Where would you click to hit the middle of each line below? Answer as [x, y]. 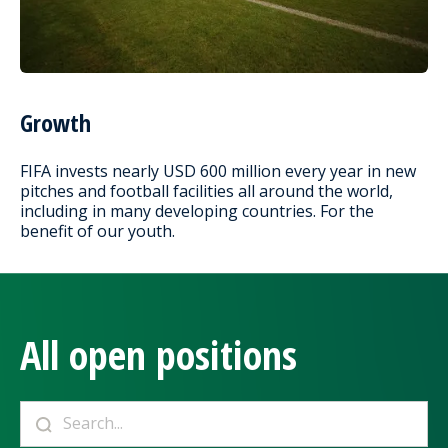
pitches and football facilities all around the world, [206, 190]
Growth [55, 122]
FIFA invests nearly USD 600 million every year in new [218, 170]
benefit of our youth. [97, 230]
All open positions [158, 354]
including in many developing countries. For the [197, 210]
